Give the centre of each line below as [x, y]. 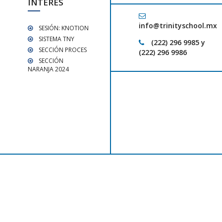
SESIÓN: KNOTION [64, 28]
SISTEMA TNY [56, 39]
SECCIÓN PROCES [63, 50]
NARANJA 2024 [48, 69]
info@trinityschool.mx [178, 26]
